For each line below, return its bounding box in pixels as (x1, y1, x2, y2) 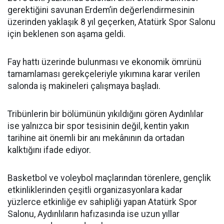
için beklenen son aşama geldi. (7, 28, 125, 39)
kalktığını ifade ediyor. (7, 144, 91, 155)
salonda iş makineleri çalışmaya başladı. (7, 80, 160, 91)
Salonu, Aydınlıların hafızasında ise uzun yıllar (7, 208, 179, 219)
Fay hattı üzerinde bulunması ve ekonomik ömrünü (7, 56, 201, 67)
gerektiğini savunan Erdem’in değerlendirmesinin (7, 4, 194, 15)
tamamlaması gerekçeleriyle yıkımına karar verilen (7, 68, 200, 79)
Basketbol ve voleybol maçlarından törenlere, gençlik (7, 172, 211, 183)
